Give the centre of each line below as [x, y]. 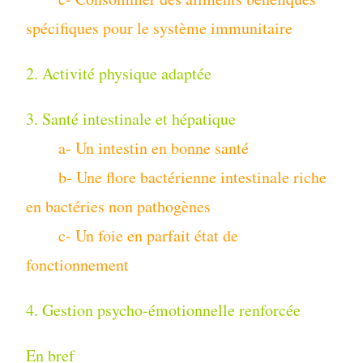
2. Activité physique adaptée [119, 74]
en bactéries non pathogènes [119, 207]
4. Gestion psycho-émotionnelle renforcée [164, 310]
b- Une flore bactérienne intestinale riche [177, 177]
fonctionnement [78, 265]
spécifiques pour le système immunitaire [160, 28]
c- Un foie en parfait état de [132, 236]
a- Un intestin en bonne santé [152, 148]
